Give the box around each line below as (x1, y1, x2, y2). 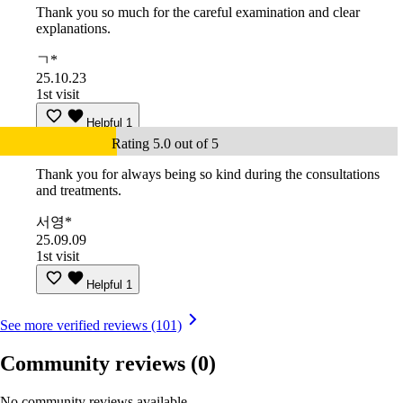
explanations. (36, 21, 111, 37)
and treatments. (36, 183, 121, 199)
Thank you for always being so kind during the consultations (36, 166, 380, 183)
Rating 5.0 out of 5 (112, 136, 219, 152)
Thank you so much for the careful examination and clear (36, 4, 360, 21)
